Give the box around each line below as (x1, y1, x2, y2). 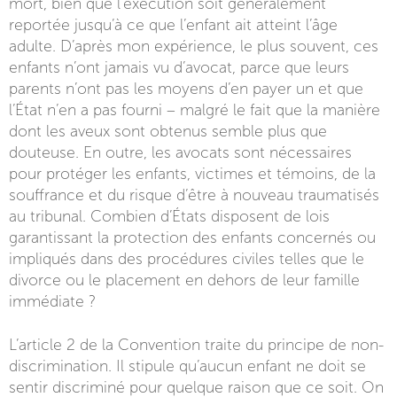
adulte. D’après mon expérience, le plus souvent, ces (9, 37, 378, 55)
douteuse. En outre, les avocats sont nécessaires (9, 144, 352, 161)
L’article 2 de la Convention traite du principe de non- (9, 336, 384, 354)
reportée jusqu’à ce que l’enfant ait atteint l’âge (9, 16, 338, 34)
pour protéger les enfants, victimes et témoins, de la (9, 165, 376, 183)
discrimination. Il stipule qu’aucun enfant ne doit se (9, 357, 366, 375)
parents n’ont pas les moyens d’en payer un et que (9, 80, 363, 97)
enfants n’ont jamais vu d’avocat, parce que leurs (9, 58, 349, 76)
